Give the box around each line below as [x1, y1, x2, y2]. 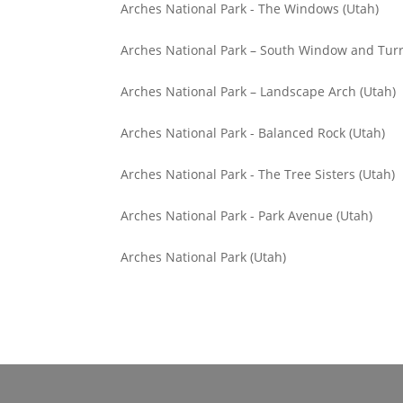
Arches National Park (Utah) [121, 248, 287, 265]
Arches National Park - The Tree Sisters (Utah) [121, 166, 396, 183]
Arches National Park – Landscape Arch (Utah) [121, 83, 397, 100]
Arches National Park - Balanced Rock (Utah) [121, 124, 386, 141]
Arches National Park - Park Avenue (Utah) [121, 207, 373, 224]
